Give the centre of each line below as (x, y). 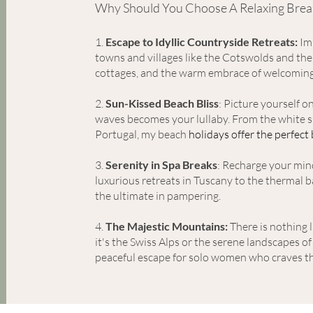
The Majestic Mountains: (166, 226)
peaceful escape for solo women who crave (196, 257)
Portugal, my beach (140, 134)
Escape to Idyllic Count (161, 42)
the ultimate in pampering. (158, 196)
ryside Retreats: (257, 42)
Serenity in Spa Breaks (161, 165)
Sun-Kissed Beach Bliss (161, 103)
